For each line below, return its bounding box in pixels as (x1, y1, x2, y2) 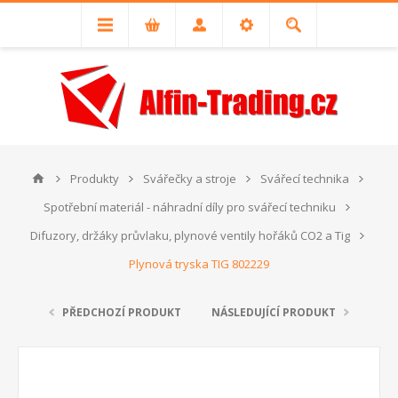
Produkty (70, 171, 119, 187)
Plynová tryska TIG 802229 (129, 256, 269, 272)
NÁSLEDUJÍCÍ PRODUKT (211, 305, 336, 320)
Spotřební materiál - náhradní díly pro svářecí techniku (44, 199, 336, 215)
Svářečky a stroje (143, 171, 236, 187)
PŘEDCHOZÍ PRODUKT (62, 305, 181, 320)
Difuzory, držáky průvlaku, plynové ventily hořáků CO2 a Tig (29, 227, 350, 243)
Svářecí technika (260, 171, 349, 187)
